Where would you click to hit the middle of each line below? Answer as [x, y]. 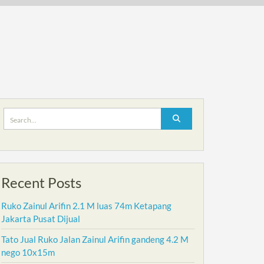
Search [16, 114]
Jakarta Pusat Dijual [41, 219]
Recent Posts [41, 182]
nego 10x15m [28, 252]
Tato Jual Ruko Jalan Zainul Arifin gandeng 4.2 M [95, 239]
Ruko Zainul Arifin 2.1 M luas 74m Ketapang [86, 206]
